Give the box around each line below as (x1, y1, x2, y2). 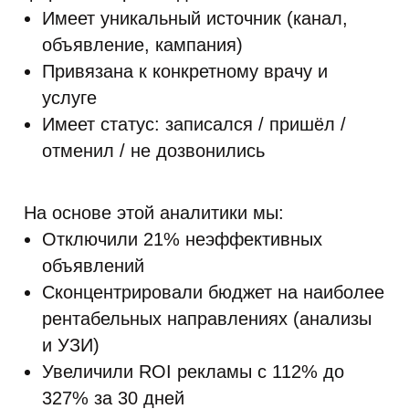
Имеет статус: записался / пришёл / (42, 114, 346, 134)
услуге (42, 88, 97, 108)
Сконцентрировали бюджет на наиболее (42, 282, 384, 302)
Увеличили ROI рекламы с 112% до (42, 362, 344, 382)
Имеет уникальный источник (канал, (42, 8, 348, 28)
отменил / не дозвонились (42, 141, 265, 161)
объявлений (42, 256, 144, 276)
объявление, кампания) (42, 35, 243, 55)
